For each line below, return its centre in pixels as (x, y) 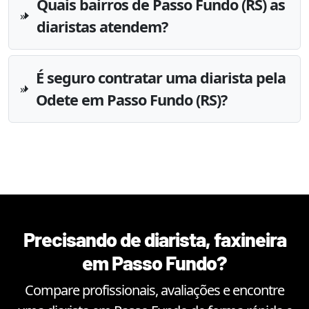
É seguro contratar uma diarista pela (161, 77)
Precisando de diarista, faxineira (154, 239)
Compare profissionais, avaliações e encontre (154, 290)
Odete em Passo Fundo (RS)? (132, 99)
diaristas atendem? (102, 26)
